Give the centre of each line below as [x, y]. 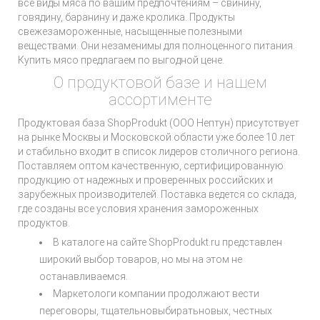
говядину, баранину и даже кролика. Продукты [126, 17]
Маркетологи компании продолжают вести [156, 294]
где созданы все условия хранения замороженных [138, 209]
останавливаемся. [84, 276]
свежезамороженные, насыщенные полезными [130, 31]
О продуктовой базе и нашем [160, 82]
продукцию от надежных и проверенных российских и [145, 180]
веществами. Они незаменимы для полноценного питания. [156, 46]
